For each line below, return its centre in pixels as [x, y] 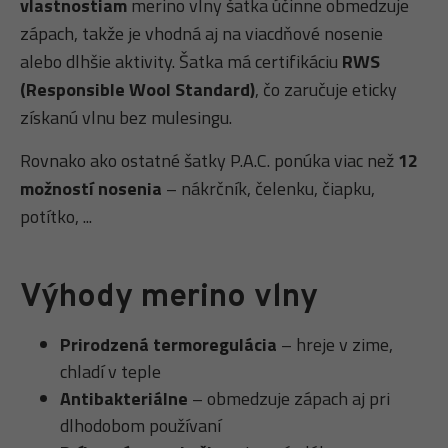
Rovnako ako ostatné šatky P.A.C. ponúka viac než [209, 161]
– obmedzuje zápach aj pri [289, 399]
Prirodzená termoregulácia [168, 345]
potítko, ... [56, 217]
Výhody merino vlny [169, 298]
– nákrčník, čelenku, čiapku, [268, 189]
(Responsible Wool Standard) [137, 90]
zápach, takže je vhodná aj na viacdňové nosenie [201, 34]
